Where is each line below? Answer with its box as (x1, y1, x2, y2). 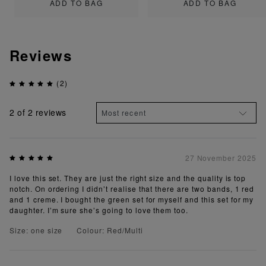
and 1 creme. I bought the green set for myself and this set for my (9, 194, 254, 204)
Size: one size (9, 224, 63, 235)
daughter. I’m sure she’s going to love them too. (9, 204, 189, 215)
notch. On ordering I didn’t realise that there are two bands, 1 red (9, 183, 255, 194)
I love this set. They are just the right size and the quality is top (9, 172, 246, 183)
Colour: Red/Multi (77, 224, 143, 235)
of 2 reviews (14, 106, 66, 119)
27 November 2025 (185, 152, 256, 163)
